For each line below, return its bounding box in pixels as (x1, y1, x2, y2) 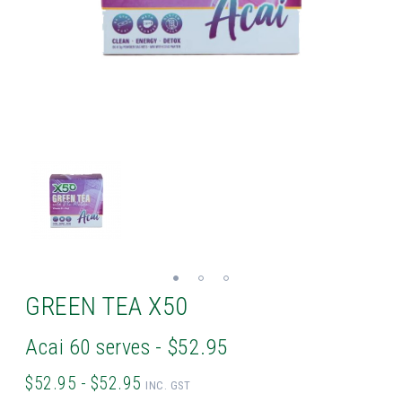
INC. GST (145, 378, 191, 392)
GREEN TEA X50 (25, 292, 188, 322)
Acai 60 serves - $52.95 (25, 335, 229, 361)
